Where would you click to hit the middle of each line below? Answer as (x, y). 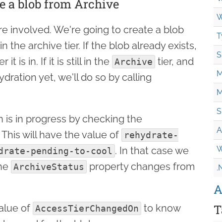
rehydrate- (151, 135)
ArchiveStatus (49, 166)
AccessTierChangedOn (87, 208)
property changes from (141, 166)
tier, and (174, 61)
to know (161, 208)
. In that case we (152, 150)
